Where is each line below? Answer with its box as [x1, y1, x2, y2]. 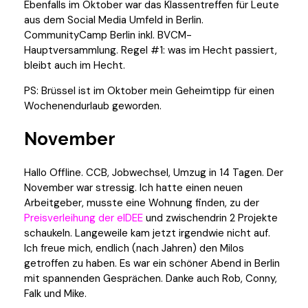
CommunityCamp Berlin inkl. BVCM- [24, 27, 192, 42]
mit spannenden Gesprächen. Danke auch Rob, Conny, [24, 271, 277, 285]
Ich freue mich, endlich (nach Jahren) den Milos [24, 241, 244, 255]
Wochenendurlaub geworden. [24, 98, 162, 113]
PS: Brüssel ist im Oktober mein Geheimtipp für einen [24, 83, 274, 98]
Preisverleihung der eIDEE [24, 210, 143, 225]
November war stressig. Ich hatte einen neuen [24, 180, 243, 195]
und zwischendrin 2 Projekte [143, 210, 278, 225]
